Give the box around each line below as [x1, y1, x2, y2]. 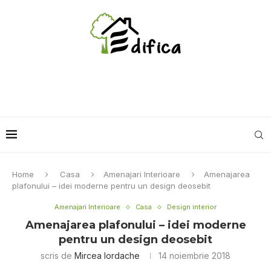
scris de [41, 250, 74, 261]
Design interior [167, 203, 217, 211]
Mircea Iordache [74, 250, 140, 261]
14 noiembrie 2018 [158, 250, 230, 261]
